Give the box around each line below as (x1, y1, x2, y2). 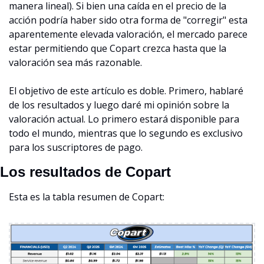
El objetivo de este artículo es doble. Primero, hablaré (9, 84, 243, 97)
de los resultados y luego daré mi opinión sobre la (9, 98, 229, 111)
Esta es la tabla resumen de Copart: (9, 190, 164, 203)
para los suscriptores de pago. (9, 140, 143, 154)
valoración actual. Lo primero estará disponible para (9, 112, 239, 126)
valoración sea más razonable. (9, 55, 142, 69)
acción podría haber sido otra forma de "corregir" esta (9, 13, 247, 27)
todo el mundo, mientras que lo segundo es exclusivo (9, 126, 243, 140)
